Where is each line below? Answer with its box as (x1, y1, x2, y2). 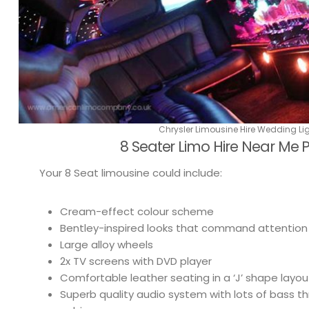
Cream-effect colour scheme (60, 203, 214, 219)
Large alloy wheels (60, 237, 153, 252)
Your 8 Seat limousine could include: (39, 165, 222, 180)
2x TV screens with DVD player (60, 253, 212, 268)
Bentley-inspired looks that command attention (60, 220, 308, 235)
